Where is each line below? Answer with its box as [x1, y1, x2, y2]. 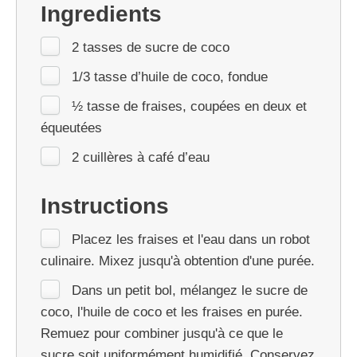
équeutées [41, 120, 102, 135]
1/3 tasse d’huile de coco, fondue [72, 69, 268, 84]
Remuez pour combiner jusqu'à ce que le [41, 325, 283, 341]
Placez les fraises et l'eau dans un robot [72, 231, 310, 247]
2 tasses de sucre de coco [72, 39, 229, 55]
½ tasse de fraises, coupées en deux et [72, 98, 307, 114]
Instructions [41, 193, 169, 218]
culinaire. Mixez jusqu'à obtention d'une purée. [41, 253, 315, 269]
